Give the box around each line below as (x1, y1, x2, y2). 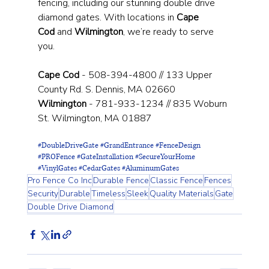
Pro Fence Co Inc (27, 175, 92, 187)
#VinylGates (37, 163, 77, 174)
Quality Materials (149, 188, 214, 200)
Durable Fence (92, 175, 149, 187)
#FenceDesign (155, 141, 201, 151)
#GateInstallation (76, 152, 133, 163)
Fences (204, 175, 231, 187)
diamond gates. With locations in (37, 11, 177, 25)
